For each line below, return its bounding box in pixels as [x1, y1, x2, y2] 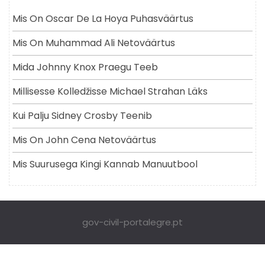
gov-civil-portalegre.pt [82, 215, 183, 228]
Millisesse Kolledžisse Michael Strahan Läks [12, 84, 208, 98]
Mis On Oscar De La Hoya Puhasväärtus [12, 11, 193, 25]
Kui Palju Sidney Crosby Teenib [12, 108, 152, 122]
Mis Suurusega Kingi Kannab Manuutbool [12, 157, 198, 171]
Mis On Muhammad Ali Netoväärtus [12, 35, 175, 50]
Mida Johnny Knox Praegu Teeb [12, 60, 158, 74]
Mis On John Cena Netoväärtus [12, 132, 156, 147]
